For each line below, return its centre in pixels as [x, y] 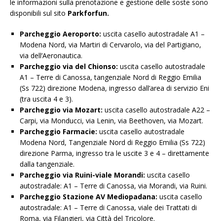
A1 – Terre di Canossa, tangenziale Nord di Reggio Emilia [110, 77]
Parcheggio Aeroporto [59, 34]
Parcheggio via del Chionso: [69, 67]
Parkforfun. [88, 13]
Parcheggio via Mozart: [62, 110]
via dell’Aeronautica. [51, 56]
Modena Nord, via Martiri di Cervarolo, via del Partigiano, [110, 45]
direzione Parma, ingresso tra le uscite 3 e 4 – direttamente [114, 153]
